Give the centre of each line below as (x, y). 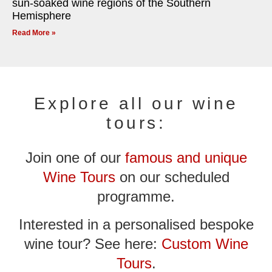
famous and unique (186, 157)
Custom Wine (205, 244)
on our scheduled (172, 177)
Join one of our (75, 157)
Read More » (34, 33)
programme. (136, 196)
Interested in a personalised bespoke (136, 225)
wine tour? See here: (93, 244)
